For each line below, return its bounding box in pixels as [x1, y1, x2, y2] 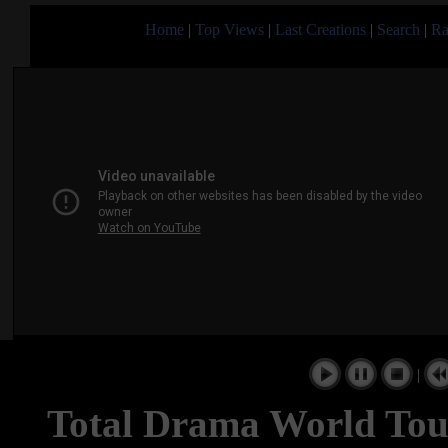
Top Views [195, 20, 264, 38]
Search [377, 20, 420, 38]
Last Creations [275, 20, 366, 38]
